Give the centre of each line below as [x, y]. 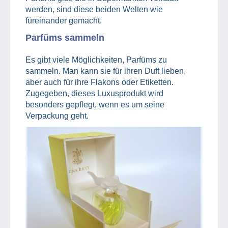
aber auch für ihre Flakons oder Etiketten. [99, 82]
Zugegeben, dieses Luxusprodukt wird [94, 94]
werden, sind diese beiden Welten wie [94, 10]
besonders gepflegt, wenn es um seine [95, 105]
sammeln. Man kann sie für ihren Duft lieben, [106, 71]
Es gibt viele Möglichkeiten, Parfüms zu [96, 60]
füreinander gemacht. [64, 21]
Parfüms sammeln [65, 38]
